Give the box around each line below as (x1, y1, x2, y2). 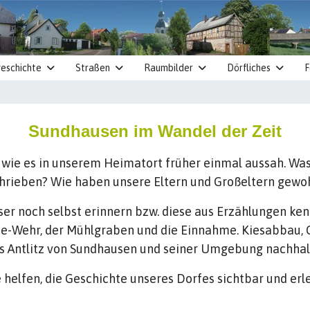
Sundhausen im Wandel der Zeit (28, 122, 282, 140)
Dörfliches (227, 62, 271, 73)
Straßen (75, 62, 110, 73)
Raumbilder (144, 62, 193, 73)
